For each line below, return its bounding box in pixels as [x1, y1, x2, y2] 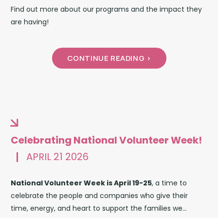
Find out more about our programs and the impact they [11, 4, 202, 14]
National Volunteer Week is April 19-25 [11, 178, 152, 188]
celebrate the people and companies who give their [11, 190, 188, 200]
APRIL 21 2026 [26, 149, 89, 163]
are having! [11, 17, 49, 27]
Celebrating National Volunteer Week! [11, 133, 202, 147]
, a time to [152, 178, 187, 188]
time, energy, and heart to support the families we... [11, 203, 187, 213]
